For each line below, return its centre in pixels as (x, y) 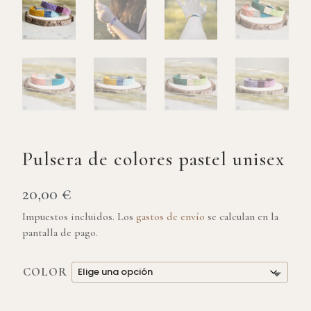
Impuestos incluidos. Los (79, 216)
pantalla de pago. (60, 232)
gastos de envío (171, 216)
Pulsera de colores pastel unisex (154, 159)
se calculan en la (242, 216)
